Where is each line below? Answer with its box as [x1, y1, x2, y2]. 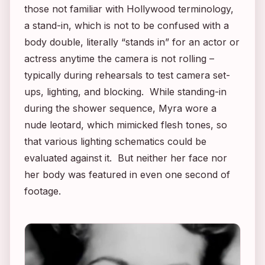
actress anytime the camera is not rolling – [24, 52, 214, 64]
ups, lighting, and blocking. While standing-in [24, 85, 227, 98]
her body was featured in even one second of [24, 168, 230, 180]
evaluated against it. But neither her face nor [24, 151, 227, 164]
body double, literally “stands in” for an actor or [24, 35, 240, 48]
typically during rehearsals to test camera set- [24, 69, 230, 81]
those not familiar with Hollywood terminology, [24, 2, 234, 15]
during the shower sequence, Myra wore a [24, 102, 216, 114]
